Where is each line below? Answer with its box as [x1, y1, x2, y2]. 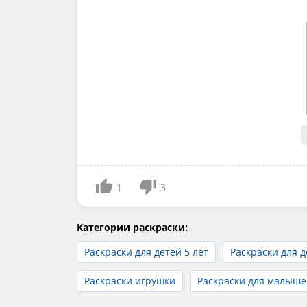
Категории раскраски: [77, 221, 188, 234]
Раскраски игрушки [84, 274, 175, 288]
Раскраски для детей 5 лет [84, 245, 208, 259]
